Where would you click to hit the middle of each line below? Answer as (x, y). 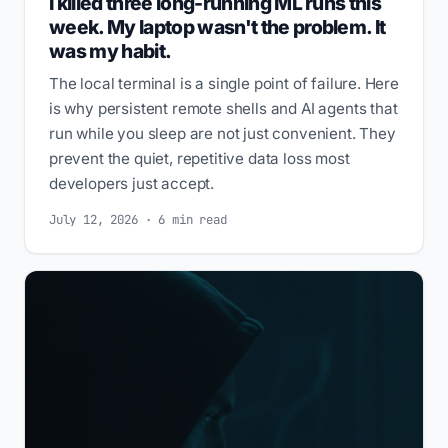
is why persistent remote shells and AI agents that (223, 109)
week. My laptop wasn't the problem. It (217, 27)
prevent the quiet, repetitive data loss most (199, 159)
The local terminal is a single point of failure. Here (224, 84)
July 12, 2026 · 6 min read (138, 220)
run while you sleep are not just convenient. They (222, 134)
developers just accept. (132, 184)
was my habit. (110, 51)
